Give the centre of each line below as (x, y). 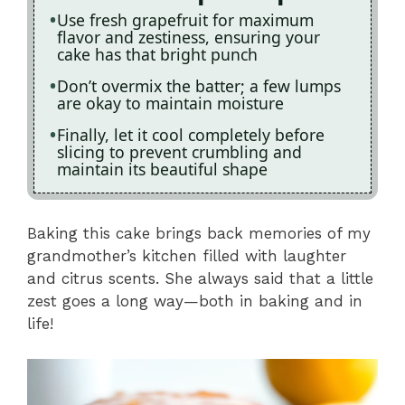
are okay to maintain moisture (170, 103)
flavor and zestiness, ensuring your (188, 37)
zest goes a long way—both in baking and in (195, 301)
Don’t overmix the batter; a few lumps (199, 85)
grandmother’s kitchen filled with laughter (187, 256)
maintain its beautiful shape (162, 169)
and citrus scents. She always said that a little (200, 279)
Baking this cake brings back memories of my (199, 234)
